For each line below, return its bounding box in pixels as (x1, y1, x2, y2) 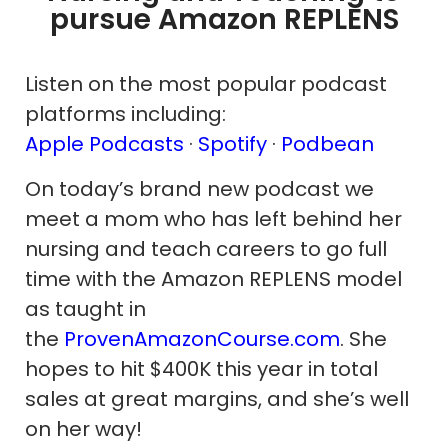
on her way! (25, 415, 142, 443)
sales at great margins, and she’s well (25, 385, 409, 413)
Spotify (198, 130, 272, 158)
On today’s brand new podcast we (25, 175, 374, 203)
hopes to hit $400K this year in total (25, 355, 378, 383)
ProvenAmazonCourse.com (64, 325, 340, 353)
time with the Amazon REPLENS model (25, 265, 402, 293)
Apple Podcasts (25, 130, 189, 158)
